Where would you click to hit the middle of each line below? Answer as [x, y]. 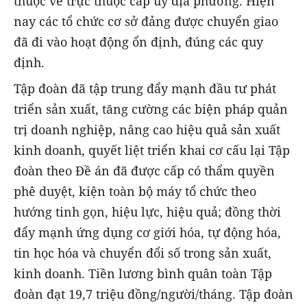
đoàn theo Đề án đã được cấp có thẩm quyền [144, 170]
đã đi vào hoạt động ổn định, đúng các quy [138, 41]
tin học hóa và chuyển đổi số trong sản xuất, [143, 253]
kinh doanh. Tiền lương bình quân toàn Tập [143, 273]
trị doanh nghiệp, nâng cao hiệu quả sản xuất [147, 129]
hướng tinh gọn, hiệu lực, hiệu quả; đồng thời [147, 211]
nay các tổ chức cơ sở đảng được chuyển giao [146, 21]
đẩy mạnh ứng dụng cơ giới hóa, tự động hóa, [147, 232]
